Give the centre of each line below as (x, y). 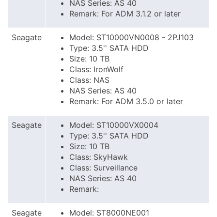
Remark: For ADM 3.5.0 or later (126, 101)
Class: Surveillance (103, 168)
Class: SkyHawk (99, 157)
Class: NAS (89, 80)
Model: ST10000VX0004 (114, 125)
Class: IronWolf (96, 69)
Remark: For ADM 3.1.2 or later (125, 14)
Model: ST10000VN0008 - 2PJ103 (132, 37)
